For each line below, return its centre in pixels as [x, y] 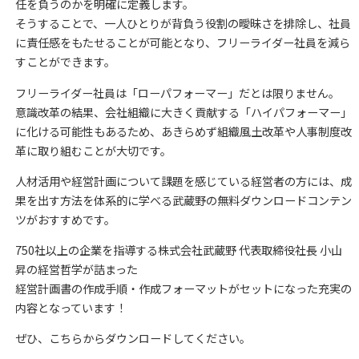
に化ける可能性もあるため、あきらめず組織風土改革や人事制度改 [183, 131]
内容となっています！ [71, 307]
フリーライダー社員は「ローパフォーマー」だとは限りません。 [177, 93]
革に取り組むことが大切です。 [93, 150]
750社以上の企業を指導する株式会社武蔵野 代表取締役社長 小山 [178, 250]
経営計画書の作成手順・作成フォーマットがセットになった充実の [183, 288]
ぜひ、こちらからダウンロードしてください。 [133, 339]
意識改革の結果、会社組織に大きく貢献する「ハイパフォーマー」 [183, 112]
